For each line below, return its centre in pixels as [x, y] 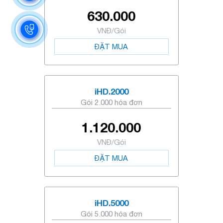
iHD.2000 [111, 91]
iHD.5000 [111, 203]
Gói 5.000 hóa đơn [111, 214]
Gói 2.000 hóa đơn [111, 102]
